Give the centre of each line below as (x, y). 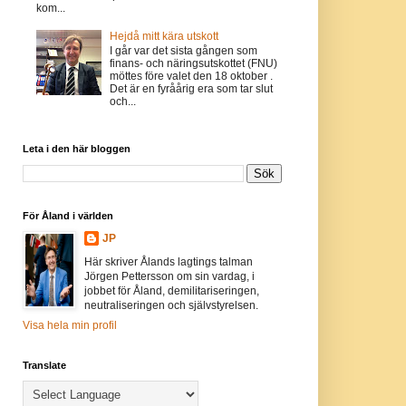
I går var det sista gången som (184, 51)
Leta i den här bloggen (76, 148)
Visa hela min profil (69, 325)
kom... (50, 9)
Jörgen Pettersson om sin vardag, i (169, 276)
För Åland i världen (68, 215)
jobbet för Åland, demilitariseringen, (171, 290)
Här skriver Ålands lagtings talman (168, 261)
